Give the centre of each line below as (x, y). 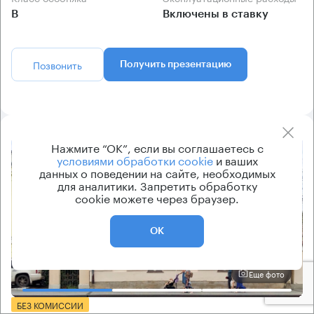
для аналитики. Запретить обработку (157, 185)
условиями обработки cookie (135, 159)
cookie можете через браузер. (157, 197)
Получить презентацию (176, 64)
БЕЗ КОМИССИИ (50, 305)
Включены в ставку (216, 14)
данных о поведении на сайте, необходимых (157, 172)
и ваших (235, 159)
